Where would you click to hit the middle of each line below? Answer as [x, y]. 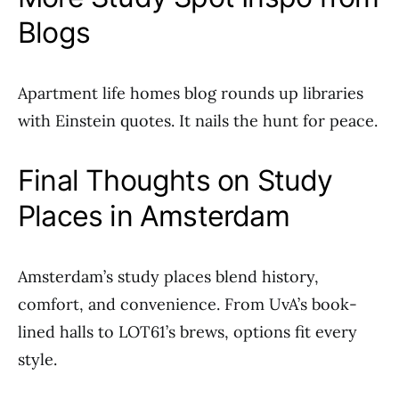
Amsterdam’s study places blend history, [168, 277]
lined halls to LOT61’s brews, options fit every [187, 332]
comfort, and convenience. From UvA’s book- [187, 304]
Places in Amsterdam [154, 216]
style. [37, 359]
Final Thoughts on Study [175, 180]
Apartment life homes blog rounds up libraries [191, 93]
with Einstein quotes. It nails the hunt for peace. [198, 121]
